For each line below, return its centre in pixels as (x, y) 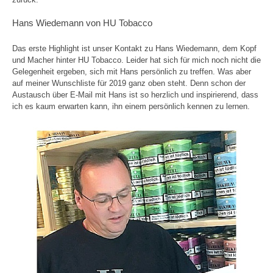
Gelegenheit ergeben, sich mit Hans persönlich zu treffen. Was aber (132, 72)
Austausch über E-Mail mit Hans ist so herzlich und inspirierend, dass (135, 95)
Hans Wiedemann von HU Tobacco (82, 23)
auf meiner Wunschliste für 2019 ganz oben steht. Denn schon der (129, 83)
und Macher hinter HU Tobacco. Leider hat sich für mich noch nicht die (136, 60)
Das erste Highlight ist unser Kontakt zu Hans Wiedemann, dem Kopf (134, 49)
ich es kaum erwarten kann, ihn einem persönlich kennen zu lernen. (131, 107)
